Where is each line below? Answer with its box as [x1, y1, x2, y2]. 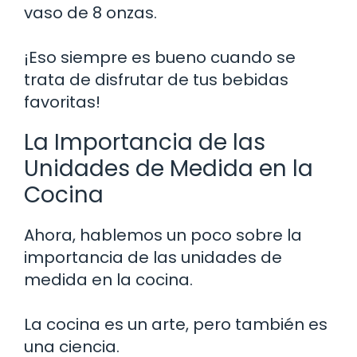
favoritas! [24, 91, 100, 114]
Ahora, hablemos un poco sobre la [24, 224, 302, 247]
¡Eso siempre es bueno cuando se [24, 46, 296, 69]
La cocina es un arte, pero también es [24, 313, 328, 336]
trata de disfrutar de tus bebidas [24, 69, 288, 92]
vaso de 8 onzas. [24, 2, 157, 25]
